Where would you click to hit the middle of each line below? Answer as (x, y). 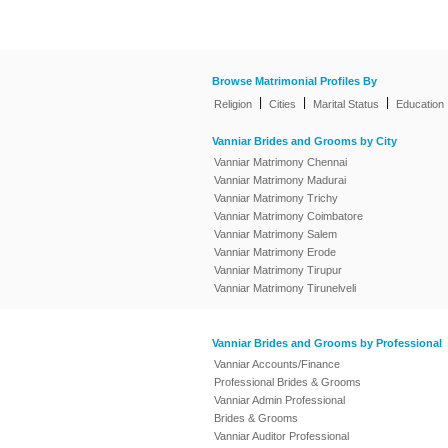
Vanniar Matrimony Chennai (280, 162)
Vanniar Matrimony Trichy (276, 198)
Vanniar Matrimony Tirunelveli (285, 288)
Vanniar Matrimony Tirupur (278, 270)
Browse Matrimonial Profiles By (294, 81)
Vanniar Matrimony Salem (275, 234)
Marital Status (346, 104)
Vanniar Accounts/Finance (277, 364)
